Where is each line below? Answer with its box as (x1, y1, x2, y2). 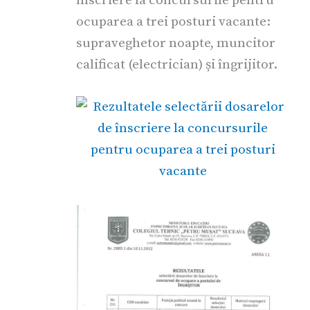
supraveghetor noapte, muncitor (76, 34, 275, 51)
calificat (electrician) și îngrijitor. (76, 55, 277, 73)
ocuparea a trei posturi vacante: (76, 12, 271, 30)
